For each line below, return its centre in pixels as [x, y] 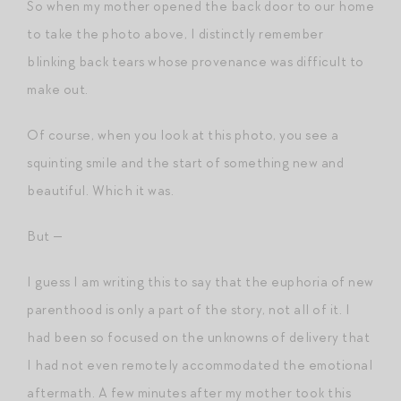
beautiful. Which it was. [100, 190]
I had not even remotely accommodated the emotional [200, 365]
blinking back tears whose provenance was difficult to [196, 61]
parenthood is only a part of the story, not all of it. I [188, 309]
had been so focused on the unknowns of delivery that [198, 337]
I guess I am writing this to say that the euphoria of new [200, 282]
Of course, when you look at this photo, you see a [183, 135]
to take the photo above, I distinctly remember [175, 34]
